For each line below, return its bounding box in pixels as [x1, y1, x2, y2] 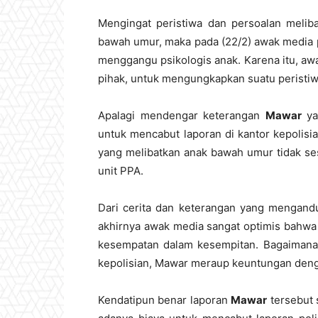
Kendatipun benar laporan [98, 293, 231, 307]
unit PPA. [98, 164, 143, 177]
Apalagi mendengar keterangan [98, 109, 265, 122]
